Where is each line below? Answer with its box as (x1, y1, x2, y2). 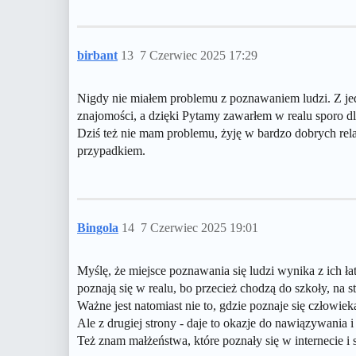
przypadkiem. (77, 144, 145, 158)
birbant (77, 48, 118, 63)
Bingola (77, 221, 118, 235)
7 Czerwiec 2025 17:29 (140, 48, 257, 63)
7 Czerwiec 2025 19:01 (141, 221, 258, 235)
